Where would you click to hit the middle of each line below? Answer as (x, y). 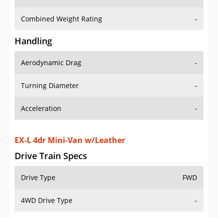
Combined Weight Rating (62, 19)
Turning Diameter (50, 86)
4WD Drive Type (47, 191)
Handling (33, 41)
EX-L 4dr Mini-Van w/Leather (70, 131)
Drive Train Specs (51, 146)
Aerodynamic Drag (51, 63)
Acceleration (41, 109)
